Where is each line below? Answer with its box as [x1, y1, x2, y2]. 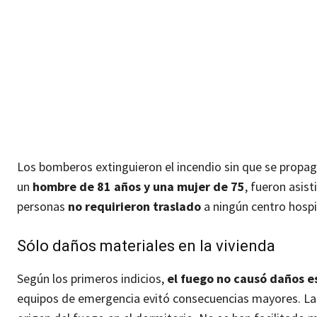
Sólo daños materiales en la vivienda [17, 237, 275, 255]
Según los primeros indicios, [17, 270, 167, 287]
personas [17, 198, 68, 215]
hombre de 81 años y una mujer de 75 [33, 178, 245, 195]
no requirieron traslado [68, 198, 201, 215]
